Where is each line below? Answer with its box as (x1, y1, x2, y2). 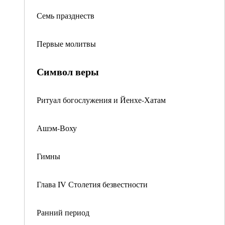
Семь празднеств (37, 10, 94, 21)
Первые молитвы (37, 38, 96, 49)
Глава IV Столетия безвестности (37, 179, 148, 189)
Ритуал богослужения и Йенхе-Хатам (37, 94, 166, 105)
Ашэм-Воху (37, 123, 77, 133)
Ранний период (37, 207, 89, 217)
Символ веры (37, 64, 99, 79)
